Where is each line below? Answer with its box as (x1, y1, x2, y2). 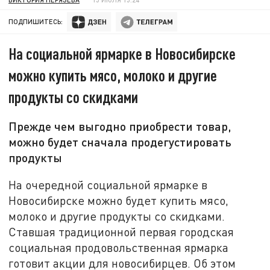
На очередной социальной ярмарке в (8, 177, 208, 192)
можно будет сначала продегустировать (8, 134, 232, 149)
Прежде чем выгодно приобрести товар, (8, 119, 232, 134)
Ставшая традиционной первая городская (8, 224, 234, 239)
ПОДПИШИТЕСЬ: (8, 17, 63, 26)
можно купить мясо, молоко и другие (8, 66, 218, 85)
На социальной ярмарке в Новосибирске (8, 44, 236, 63)
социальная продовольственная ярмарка (8, 240, 229, 254)
